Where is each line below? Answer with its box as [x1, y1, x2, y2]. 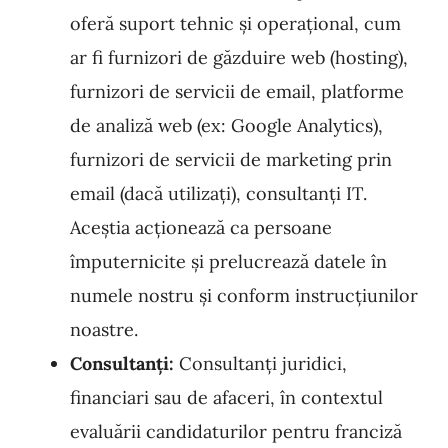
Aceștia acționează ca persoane [70, 216, 332, 239]
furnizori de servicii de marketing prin [70, 148, 392, 171]
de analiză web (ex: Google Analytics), [70, 114, 383, 137]
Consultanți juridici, [174, 352, 347, 375]
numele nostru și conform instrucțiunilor [70, 284, 418, 307]
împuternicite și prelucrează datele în [70, 250, 387, 273]
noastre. [70, 318, 138, 341]
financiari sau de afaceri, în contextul [70, 386, 383, 409]
